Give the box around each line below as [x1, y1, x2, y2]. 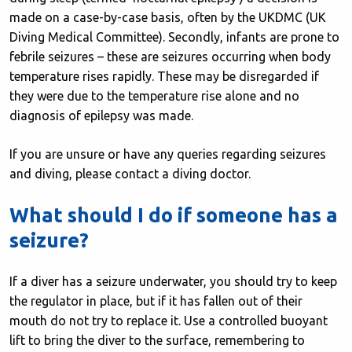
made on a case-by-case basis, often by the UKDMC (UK [9, 10, 326, 25]
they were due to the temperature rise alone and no [9, 89, 299, 104]
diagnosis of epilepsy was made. [9, 108, 193, 123]
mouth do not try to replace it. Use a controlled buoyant [9, 313, 328, 328]
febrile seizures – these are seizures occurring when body [9, 49, 331, 64]
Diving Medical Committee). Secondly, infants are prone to [9, 30, 339, 45]
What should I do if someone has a [9, 203, 338, 227]
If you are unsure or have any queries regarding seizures [9, 147, 326, 162]
